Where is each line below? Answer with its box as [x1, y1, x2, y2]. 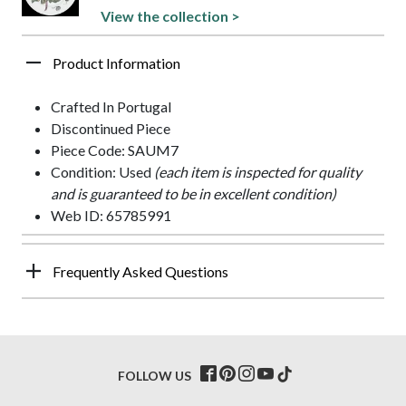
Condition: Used [51, 162, 154, 180]
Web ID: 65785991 [51, 206, 171, 224]
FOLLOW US [118, 367, 191, 383]
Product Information [53, 53, 180, 72]
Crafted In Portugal [51, 97, 171, 115]
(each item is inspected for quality [154, 162, 362, 180]
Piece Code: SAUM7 [51, 140, 179, 159]
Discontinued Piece [51, 119, 170, 137]
